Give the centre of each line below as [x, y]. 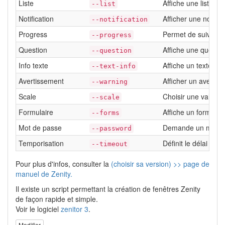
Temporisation [41, 143]
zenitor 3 [75, 209]
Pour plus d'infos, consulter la [63, 163]
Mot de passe [40, 127]
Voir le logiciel [38, 209]
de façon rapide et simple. [57, 199]
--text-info [114, 66]
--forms [105, 113]
